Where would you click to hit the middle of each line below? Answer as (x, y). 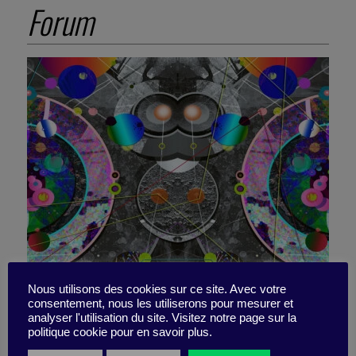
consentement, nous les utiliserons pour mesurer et (161, 303)
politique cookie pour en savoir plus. (120, 332)
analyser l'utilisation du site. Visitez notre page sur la (162, 317)
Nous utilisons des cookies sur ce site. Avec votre (157, 289)
